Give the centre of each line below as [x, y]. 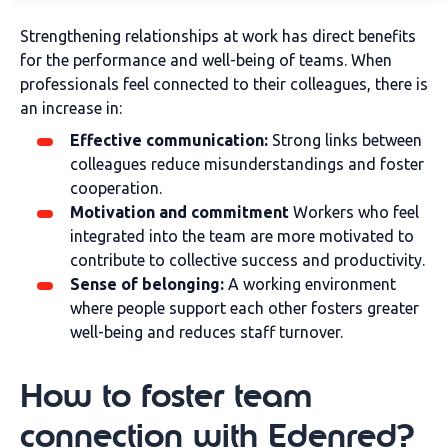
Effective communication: [169, 140]
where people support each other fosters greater [244, 308]
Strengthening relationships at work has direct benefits [218, 36]
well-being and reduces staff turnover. [206, 332]
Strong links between [345, 140]
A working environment [310, 284]
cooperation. [116, 188]
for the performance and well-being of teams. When [206, 60]
